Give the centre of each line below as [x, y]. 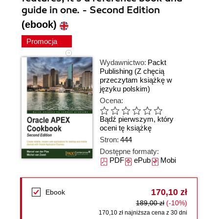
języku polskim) [125, 89]
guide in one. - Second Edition [91, 10]
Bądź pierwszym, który [137, 119]
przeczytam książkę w [136, 80]
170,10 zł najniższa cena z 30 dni [143, 213]
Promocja [43, 41]
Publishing [116, 71]
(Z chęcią [149, 71]
